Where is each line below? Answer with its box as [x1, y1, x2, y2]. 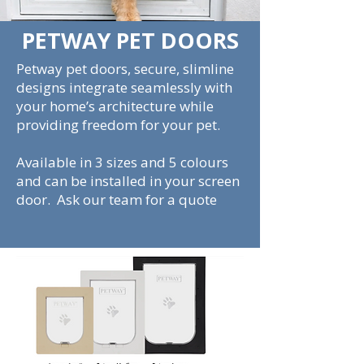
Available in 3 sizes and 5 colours [16, 153, 228, 171]
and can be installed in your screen [16, 171, 240, 190]
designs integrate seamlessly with [16, 78, 232, 97]
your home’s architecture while [16, 97, 214, 115]
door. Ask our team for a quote [16, 190, 217, 209]
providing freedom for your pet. [16, 115, 220, 134]
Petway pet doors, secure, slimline [16, 59, 234, 78]
